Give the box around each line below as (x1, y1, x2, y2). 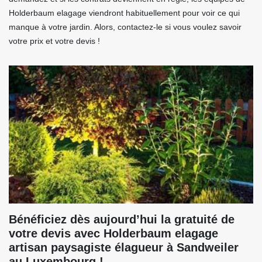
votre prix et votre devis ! (9, 36, 100, 46)
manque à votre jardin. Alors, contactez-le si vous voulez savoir (9, 22, 242, 32)
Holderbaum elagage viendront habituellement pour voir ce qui (9, 8, 240, 18)
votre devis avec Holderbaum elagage (9, 227, 218, 240)
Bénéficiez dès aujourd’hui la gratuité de (9, 213, 235, 226)
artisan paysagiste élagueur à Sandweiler (9, 241, 239, 254)
